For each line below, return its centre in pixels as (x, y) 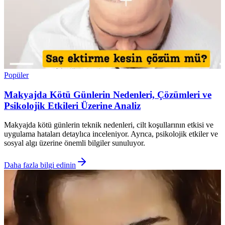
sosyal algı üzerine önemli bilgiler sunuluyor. (75, 143)
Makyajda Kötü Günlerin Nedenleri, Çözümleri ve (108, 94)
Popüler (16, 75)
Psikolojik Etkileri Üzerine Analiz (72, 105)
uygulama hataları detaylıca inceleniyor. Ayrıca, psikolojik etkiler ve (111, 134)
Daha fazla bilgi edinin (40, 165)
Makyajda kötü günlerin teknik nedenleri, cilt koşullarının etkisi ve (109, 125)
